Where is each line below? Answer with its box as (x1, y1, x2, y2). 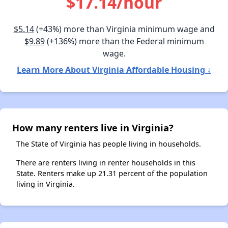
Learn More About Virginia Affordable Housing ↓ (17, 64, 211, 75)
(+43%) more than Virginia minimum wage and (34, 23, 215, 35)
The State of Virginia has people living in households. (16, 138, 201, 149)
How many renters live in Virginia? (12, 121, 174, 134)
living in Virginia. (16, 179, 75, 189)
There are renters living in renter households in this (16, 157, 195, 167)
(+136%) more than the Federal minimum (44, 35, 204, 47)
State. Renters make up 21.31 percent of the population (16, 168, 208, 178)
